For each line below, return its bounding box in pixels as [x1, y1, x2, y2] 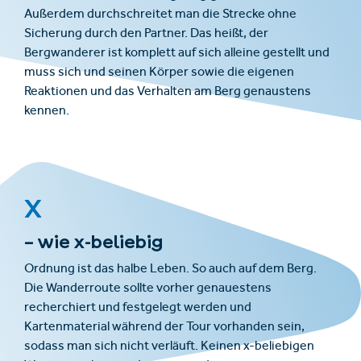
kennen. [24, 105, 69, 118]
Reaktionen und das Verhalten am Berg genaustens [24, 85, 311, 99]
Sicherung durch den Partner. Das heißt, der [24, 27, 268, 41]
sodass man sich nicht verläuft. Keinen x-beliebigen [24, 340, 314, 354]
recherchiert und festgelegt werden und [24, 301, 251, 315]
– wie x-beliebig [24, 234, 163, 248]
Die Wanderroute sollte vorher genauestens [24, 282, 272, 296]
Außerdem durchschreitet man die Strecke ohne [24, 8, 297, 22]
